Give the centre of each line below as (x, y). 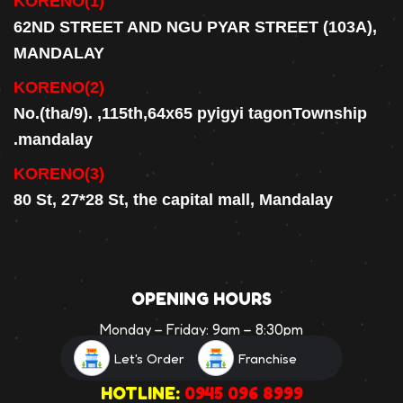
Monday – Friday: (156, 330)
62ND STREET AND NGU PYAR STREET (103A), (195, 27)
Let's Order (150, 358)
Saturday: (156, 352)
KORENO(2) (59, 87)
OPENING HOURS (201, 299)
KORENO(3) (59, 173)
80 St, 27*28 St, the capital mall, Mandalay (173, 199)
